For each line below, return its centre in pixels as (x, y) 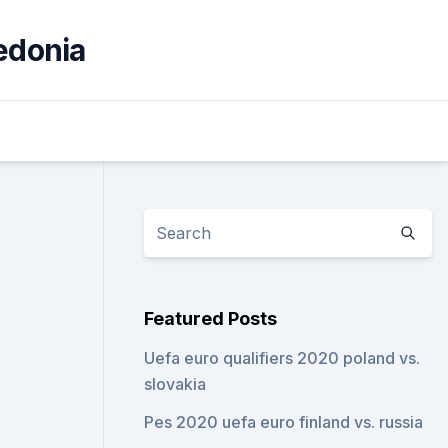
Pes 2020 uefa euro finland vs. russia (284, 422)
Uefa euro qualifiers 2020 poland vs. (282, 358)
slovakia (175, 384)
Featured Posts (211, 318)
